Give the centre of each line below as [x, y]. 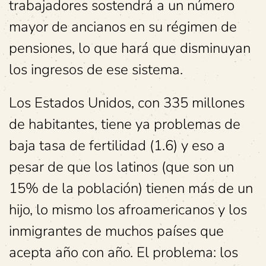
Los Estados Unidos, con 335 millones [127, 103]
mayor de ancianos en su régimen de [123, 27]
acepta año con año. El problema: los [123, 252]
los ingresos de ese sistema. [96, 69]
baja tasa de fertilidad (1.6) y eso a [117, 145]
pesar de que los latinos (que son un [121, 167]
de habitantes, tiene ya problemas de [125, 124]
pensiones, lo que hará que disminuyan [130, 48]
